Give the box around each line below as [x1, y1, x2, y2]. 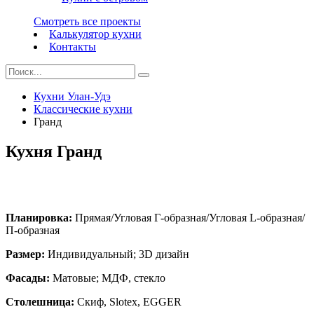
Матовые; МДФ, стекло [50, 272, 165, 285]
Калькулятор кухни [49, 28, 142, 41]
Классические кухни [34, 103, 132, 116]
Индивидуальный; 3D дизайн [45, 248, 189, 261]
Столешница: [6, 296, 74, 308]
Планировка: [6, 212, 72, 224]
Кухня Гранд [6, 142, 102, 161]
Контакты [49, 41, 96, 53]
